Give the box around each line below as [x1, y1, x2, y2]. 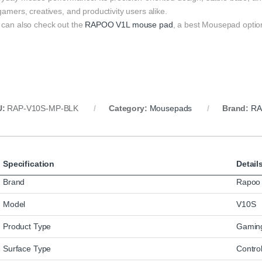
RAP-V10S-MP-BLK [7, 104, 79, 113]
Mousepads [149, 104, 192, 113]
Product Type [3, 222, 51, 232]
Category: [108, 104, 150, 113]
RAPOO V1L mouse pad [85, 20, 173, 30]
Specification [3, 159, 55, 169]
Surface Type [3, 244, 51, 254]
